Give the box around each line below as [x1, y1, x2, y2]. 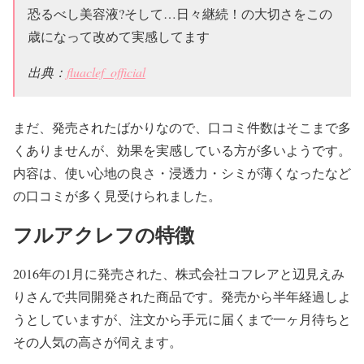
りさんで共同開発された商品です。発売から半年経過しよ [13, 288, 351, 305]
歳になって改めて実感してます [28, 28, 210, 45]
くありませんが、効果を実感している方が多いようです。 [13, 141, 351, 159]
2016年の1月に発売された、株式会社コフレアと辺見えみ [13, 265, 344, 283]
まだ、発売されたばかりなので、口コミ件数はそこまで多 [13, 119, 351, 136]
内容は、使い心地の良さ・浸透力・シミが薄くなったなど [13, 164, 351, 182]
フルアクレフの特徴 [13, 220, 194, 249]
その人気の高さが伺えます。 [13, 333, 182, 351]
